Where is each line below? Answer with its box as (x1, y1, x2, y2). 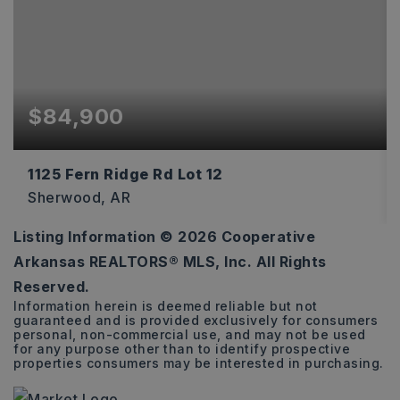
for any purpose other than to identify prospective (13, 341, 350, 356)
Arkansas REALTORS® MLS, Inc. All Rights (13, 253, 327, 271)
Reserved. (13, 278, 90, 296)
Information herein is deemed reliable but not (13, 298, 318, 313)
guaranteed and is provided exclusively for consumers (13, 312, 378, 328)
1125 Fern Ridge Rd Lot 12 (28, 164, 223, 183)
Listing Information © (13, 228, 178, 246)
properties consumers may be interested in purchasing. (13, 355, 384, 371)
